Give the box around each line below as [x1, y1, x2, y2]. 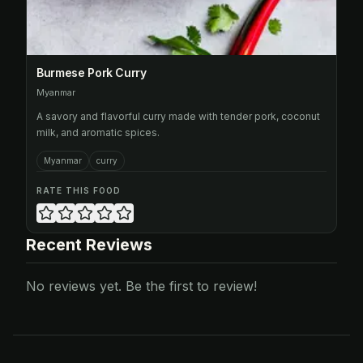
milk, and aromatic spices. [36, 126, 160, 139]
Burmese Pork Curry [36, 66, 147, 79]
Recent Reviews [26, 235, 152, 254]
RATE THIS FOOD [36, 186, 121, 195]
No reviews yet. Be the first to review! [26, 278, 257, 294]
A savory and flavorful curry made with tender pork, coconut [36, 110, 320, 122]
